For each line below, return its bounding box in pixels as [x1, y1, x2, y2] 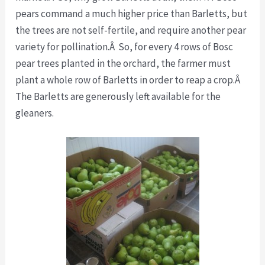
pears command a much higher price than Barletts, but [15, 7, 248, 21]
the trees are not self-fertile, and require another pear [15, 24, 247, 37]
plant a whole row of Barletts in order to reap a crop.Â [15, 73, 243, 87]
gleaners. [15, 106, 54, 120]
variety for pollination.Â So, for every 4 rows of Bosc [15, 40, 234, 54]
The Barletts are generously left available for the [15, 90, 221, 104]
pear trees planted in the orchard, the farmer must [15, 57, 231, 70]
